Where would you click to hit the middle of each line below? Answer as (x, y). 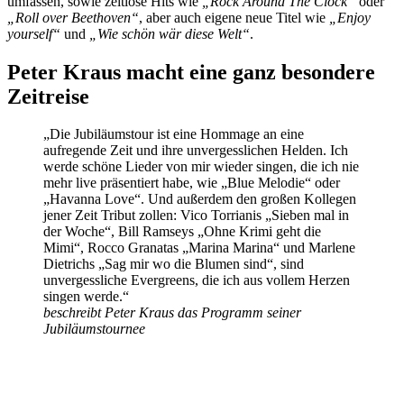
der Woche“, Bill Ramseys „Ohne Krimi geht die (182, 232)
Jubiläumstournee (94, 329)
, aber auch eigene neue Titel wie (234, 17)
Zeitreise (48, 96)
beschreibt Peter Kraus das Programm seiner (172, 313)
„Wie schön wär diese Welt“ (170, 33)
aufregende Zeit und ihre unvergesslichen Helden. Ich (196, 151)
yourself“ (34, 33)
